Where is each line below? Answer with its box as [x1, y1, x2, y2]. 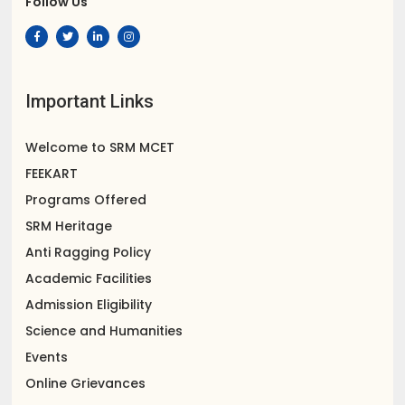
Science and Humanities [25, 322, 184, 341]
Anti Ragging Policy [25, 243, 152, 262]
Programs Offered [25, 191, 147, 210]
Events [25, 348, 69, 367]
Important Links [25, 90, 155, 113]
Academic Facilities [25, 269, 153, 288]
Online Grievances [25, 374, 146, 393]
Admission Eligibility [25, 296, 153, 315]
